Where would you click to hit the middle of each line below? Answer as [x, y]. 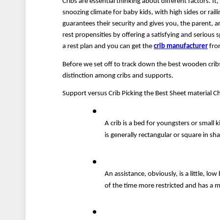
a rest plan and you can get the [108, 47]
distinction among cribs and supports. [118, 76]
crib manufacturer [181, 47]
